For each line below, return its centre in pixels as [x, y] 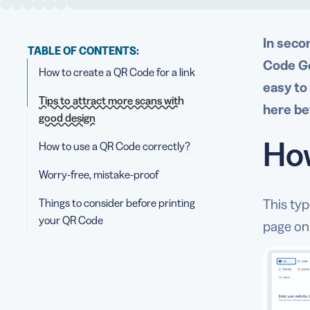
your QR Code [71, 220]
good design [67, 118]
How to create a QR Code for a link [117, 72]
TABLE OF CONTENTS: [83, 51]
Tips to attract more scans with [111, 100]
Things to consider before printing [117, 203]
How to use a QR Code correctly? [115, 146]
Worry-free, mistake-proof [99, 174]
